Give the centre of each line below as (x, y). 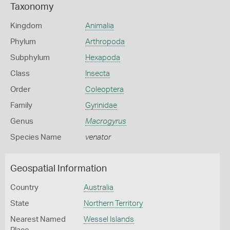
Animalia (99, 26)
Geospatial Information (59, 169)
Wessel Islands (109, 219)
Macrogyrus (106, 121)
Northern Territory (113, 204)
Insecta (97, 74)
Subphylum (30, 58)
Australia (98, 188)
